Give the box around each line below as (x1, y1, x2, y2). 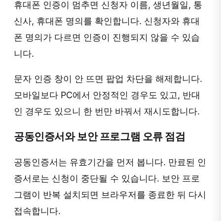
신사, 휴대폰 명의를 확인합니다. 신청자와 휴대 (14, 16, 200, 27)
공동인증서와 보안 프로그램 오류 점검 (14, 130, 185, 143)
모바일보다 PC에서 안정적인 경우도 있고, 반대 (14, 90, 200, 101)
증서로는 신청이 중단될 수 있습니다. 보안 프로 (14, 173, 200, 184)
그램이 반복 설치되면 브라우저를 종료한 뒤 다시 (14, 189, 206, 200)
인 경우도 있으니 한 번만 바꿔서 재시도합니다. (14, 106, 200, 117)
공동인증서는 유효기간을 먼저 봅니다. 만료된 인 (14, 157, 206, 168)
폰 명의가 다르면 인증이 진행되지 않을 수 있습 (14, 32, 200, 43)
